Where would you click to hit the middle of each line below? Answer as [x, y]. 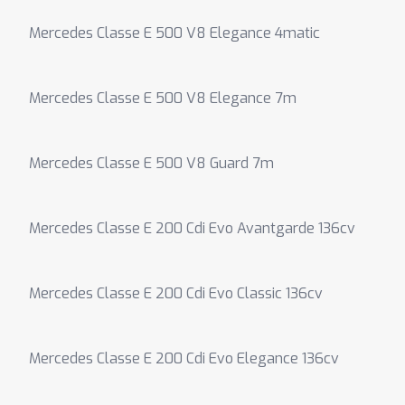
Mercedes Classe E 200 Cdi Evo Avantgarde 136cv [192, 228]
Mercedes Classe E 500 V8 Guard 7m [151, 163]
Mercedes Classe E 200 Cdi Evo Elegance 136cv [184, 358]
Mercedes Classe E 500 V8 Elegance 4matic [174, 33]
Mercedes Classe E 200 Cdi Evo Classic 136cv [176, 293]
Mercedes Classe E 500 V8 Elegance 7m [163, 98]
